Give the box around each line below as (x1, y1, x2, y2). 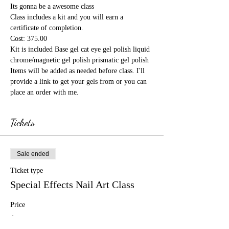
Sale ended (17, 150, 49, 157)
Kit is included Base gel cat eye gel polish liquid (10, 45, 152, 53)
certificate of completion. (10, 24, 83, 32)
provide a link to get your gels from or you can (10, 77, 149, 85)
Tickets (10, 116, 35, 129)
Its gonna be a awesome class (10, 2, 94, 10)
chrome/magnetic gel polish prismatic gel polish (10, 56, 151, 64)
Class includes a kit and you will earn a (10, 13, 125, 21)
